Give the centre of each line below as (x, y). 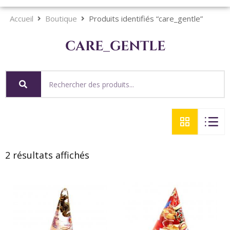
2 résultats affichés (47, 155)
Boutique (61, 18)
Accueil (21, 18)
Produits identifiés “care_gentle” (146, 18)
